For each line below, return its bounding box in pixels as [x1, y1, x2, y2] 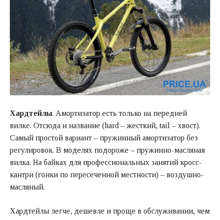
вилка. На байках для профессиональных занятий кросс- [10, 158, 202, 167]
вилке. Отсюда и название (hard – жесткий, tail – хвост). [10, 121, 202, 130]
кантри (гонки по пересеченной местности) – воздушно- [10, 170, 204, 179]
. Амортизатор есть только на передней [52, 109, 187, 118]
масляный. [10, 183, 45, 192]
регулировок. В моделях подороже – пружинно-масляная [10, 146, 205, 155]
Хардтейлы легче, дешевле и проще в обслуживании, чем [10, 207, 210, 216]
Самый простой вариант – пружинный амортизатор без [10, 134, 198, 142]
